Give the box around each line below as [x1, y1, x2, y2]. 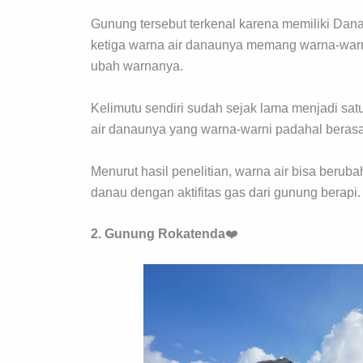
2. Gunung [91, 227, 155, 241]
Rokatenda [158, 227, 225, 241]
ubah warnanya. [91, 59, 183, 74]
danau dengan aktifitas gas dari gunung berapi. [91, 185, 361, 199]
